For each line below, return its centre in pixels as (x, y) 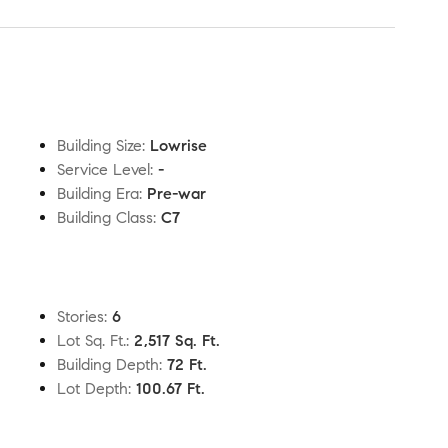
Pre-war (176, 193)
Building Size (99, 145)
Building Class (105, 217)
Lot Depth (92, 388)
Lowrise (178, 145)
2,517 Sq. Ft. (177, 340)
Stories (80, 316)
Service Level (103, 169)
